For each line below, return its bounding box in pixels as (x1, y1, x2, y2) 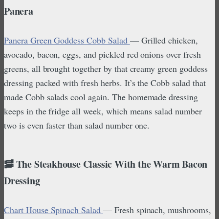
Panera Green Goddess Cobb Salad (4, 34, 130, 46)
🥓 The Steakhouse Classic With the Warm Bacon (4, 156, 208, 171)
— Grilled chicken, (130, 34, 198, 46)
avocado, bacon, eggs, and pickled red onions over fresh (4, 48, 201, 60)
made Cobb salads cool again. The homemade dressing (4, 90, 198, 103)
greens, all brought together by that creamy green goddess (4, 62, 208, 74)
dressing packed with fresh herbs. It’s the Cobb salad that (4, 76, 206, 88)
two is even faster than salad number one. (4, 119, 150, 131)
